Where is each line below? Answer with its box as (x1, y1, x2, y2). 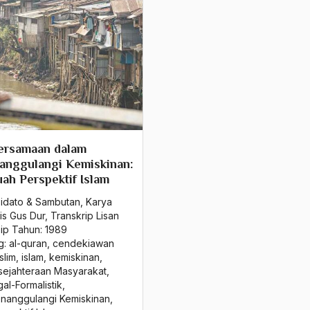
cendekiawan (53, 237, 114, 249)
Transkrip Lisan (51, 210, 119, 221)
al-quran (9, 237, 47, 249)
